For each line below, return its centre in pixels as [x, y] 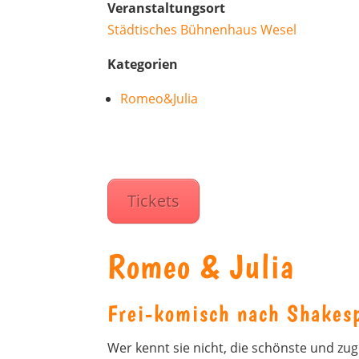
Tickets [154, 201]
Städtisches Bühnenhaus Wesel [202, 30]
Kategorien [143, 64]
